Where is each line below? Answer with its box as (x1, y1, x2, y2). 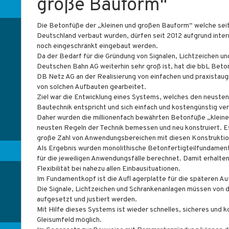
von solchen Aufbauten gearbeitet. (37, 83, 147, 91)
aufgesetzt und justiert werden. (37, 195, 138, 204)
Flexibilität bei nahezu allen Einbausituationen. (37, 165, 181, 173)
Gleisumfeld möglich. (37, 216, 102, 224)
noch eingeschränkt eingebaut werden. (37, 42, 158, 51)
